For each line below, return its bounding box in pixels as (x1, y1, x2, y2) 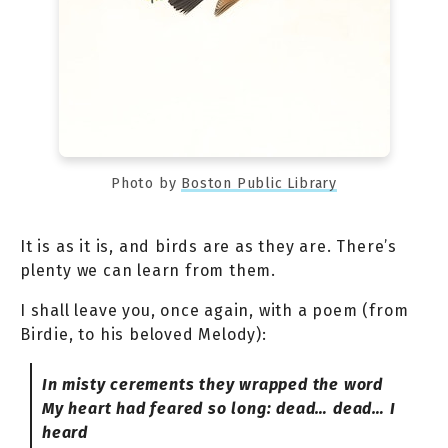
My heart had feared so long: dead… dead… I (42, 398, 396, 418)
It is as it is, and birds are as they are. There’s (20, 236, 397, 256)
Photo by (110, 174, 182, 192)
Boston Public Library (181, 174, 337, 192)
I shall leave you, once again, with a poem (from (20, 300, 409, 320)
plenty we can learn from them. (20, 260, 277, 280)
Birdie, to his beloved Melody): (20, 324, 267, 344)
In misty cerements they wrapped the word (42, 374, 383, 394)
